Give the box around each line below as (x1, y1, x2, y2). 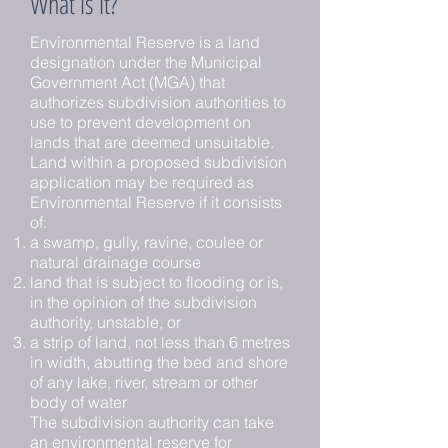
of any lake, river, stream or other (30, 372, 258, 392)
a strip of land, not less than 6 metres (30, 332, 290, 352)
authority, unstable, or (30, 312, 181, 332)
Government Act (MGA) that (30, 72, 225, 92)
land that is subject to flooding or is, (30, 272, 283, 292)
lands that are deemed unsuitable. (30, 132, 274, 152)
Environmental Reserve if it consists (30, 192, 282, 212)
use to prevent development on (30, 112, 251, 132)
